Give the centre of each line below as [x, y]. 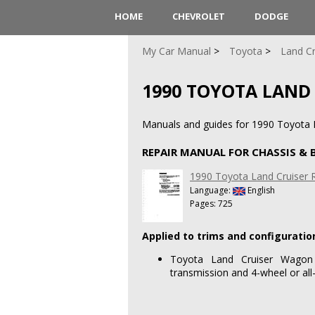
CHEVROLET [199, 16]
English [260, 190]
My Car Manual [176, 51]
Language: [211, 190]
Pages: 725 [211, 203]
